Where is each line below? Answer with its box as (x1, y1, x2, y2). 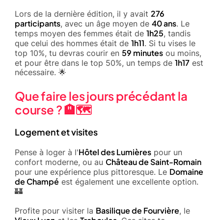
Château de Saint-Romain (106, 156, 201, 167)
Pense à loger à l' (15, 147, 79, 157)
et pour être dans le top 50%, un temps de (15, 57, 175, 68)
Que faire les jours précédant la (15, 88, 188, 103)
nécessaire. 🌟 (15, 67, 66, 77)
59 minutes (122, 47, 163, 58)
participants (15, 18, 60, 28)
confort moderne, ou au (15, 157, 106, 167)
